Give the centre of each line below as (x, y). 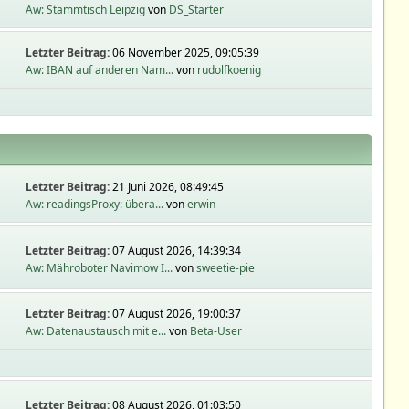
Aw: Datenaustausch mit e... (96, 331)
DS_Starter (197, 10)
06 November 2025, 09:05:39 (186, 52)
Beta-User (216, 331)
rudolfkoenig (230, 70)
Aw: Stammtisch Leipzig (86, 10)
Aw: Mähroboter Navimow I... (100, 267)
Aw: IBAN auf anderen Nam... (100, 70)
